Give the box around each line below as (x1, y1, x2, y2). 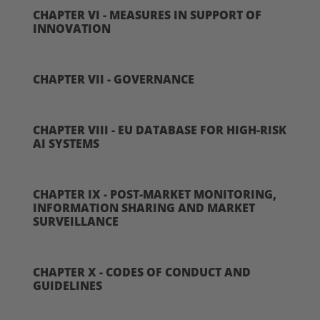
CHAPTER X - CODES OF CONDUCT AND (33, 264, 251, 280)
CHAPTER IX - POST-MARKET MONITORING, (33, 186, 276, 202)
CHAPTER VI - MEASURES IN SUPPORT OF (33, 6, 261, 23)
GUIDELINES (33, 277, 102, 294)
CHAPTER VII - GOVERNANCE (33, 71, 194, 87)
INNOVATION (33, 20, 111, 36)
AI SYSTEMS (33, 135, 99, 151)
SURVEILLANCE (33, 213, 119, 229)
